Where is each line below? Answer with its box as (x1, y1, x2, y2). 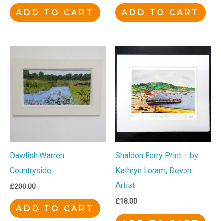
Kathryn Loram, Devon (115, 165, 191, 175)
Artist (115, 180, 135, 190)
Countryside (10, 165, 51, 175)
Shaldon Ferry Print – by (115, 150, 198, 160)
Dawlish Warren (10, 150, 64, 160)
